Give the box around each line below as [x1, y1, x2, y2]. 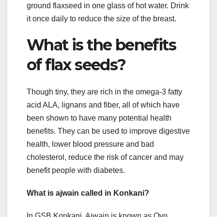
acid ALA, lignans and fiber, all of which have [27, 100, 180, 109]
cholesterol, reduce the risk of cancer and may [27, 153, 184, 161]
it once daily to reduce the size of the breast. [27, 14, 176, 23]
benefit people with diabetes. [27, 166, 125, 174]
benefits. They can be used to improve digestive [27, 126, 190, 135]
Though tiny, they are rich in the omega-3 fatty [27, 87, 182, 96]
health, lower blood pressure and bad [27, 139, 154, 148]
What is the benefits [27, 35, 176, 54]
